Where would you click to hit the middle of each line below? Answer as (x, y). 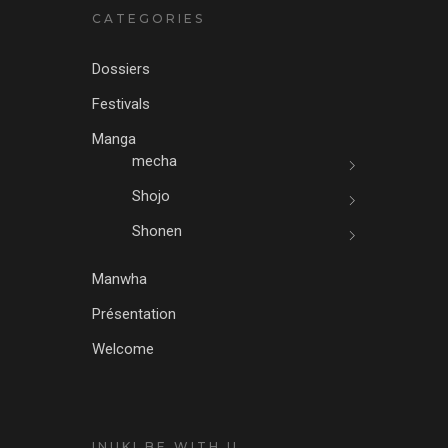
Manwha (119, 279)
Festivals (120, 104)
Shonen (156, 231)
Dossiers (120, 69)
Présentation (133, 314)
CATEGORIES (148, 19)
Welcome (122, 349)
